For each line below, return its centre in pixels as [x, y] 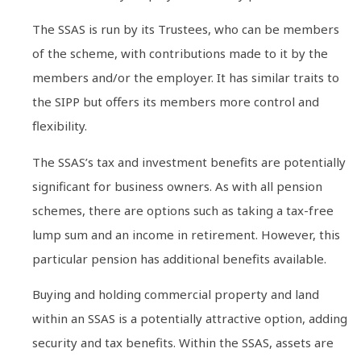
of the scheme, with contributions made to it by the [180, 54]
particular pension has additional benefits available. [179, 258]
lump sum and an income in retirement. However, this [186, 234]
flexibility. [60, 126]
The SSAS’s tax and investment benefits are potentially [189, 162]
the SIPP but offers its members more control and [176, 102]
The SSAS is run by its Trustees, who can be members [186, 29]
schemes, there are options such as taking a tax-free [183, 210]
